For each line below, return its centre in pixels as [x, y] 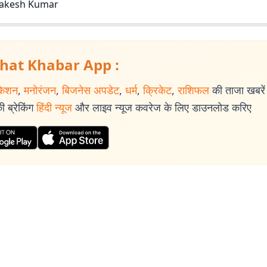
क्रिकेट [157, 90]
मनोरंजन [40, 90]
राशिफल [193, 90]
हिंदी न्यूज [54, 107]
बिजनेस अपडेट [91, 90]
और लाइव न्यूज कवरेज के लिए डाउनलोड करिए [163, 107]
